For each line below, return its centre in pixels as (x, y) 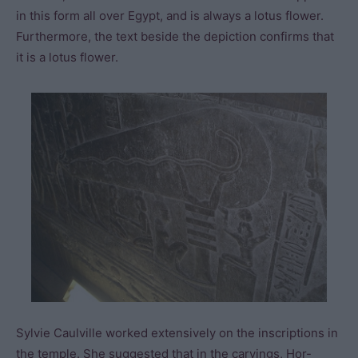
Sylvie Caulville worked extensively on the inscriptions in (177, 333)
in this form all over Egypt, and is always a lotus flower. (170, 16)
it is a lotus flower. (67, 57)
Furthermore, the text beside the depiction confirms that (175, 36)
